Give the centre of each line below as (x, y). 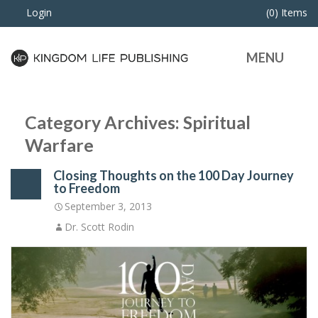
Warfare (59, 145)
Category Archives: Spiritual (138, 122)
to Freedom (87, 188)
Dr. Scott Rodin (99, 227)
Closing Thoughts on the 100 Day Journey (174, 176)
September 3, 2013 (108, 207)
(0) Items (287, 12)
